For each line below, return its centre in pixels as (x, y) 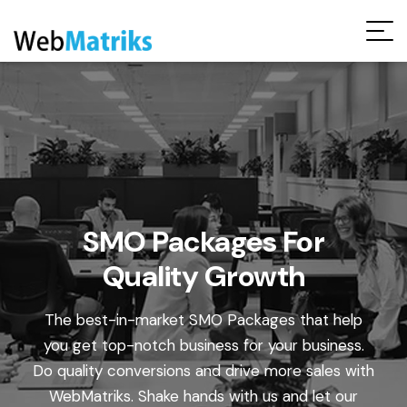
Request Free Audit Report (203, 22)
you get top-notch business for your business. (203, 344)
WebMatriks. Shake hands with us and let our (203, 395)
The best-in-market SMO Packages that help (203, 319)
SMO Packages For (203, 241)
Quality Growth (203, 275)
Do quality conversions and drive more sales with (203, 370)
